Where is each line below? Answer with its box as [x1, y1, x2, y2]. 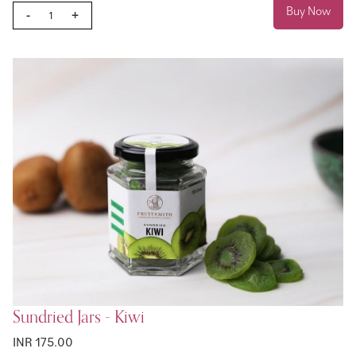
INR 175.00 [13, 334, 73, 350]
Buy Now [286, 2, 331, 18]
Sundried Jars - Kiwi [13, 303, 145, 331]
